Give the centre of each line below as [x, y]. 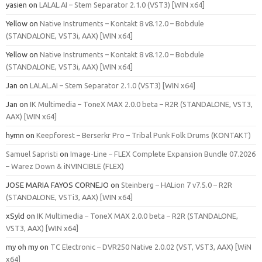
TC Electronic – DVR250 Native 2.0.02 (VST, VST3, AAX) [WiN [151, 247]
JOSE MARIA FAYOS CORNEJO [57, 185]
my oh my [22, 247]
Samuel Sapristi [32, 154]
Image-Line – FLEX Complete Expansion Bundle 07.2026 [163, 154]
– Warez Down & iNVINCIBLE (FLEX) [65, 166]
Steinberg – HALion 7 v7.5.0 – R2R [177, 185]
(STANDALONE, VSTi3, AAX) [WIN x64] [69, 197]
